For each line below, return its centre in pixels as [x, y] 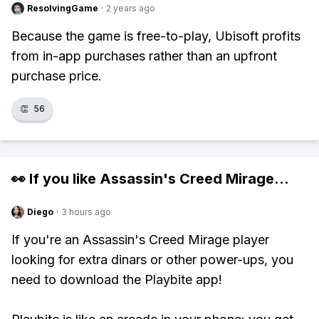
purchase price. [57, 76]
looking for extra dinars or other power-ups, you [152, 260]
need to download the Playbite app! [117, 279]
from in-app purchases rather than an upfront [144, 56]
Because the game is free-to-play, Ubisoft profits [156, 36]
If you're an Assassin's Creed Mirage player [140, 240]
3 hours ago [86, 212]
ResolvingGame [63, 8]
